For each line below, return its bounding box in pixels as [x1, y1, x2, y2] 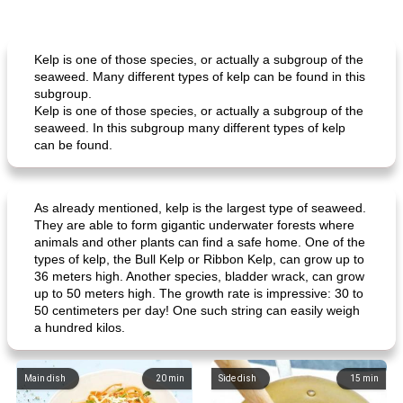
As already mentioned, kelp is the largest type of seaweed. [34, 201, 366, 215]
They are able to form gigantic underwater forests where [34, 218, 354, 232]
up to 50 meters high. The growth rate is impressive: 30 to [34, 286, 363, 300]
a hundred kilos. [34, 320, 125, 335]
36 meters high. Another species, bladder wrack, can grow [34, 269, 364, 283]
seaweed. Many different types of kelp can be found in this [34, 69, 365, 84]
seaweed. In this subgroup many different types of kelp [34, 121, 345, 135]
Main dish [24, 373, 66, 383]
